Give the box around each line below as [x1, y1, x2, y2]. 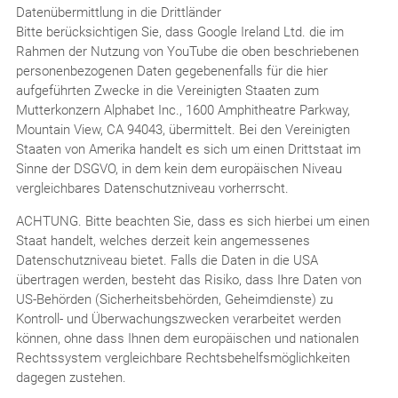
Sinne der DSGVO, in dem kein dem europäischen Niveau [15, 160, 342, 177]
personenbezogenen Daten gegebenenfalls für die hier [15, 62, 328, 79]
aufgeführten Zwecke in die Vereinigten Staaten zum [15, 82, 319, 99]
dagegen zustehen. [15, 369, 126, 386]
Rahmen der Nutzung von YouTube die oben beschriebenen [15, 43, 359, 60]
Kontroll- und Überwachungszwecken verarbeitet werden [15, 310, 341, 327]
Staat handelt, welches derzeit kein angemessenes [15, 232, 310, 249]
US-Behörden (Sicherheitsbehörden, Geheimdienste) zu [15, 291, 333, 307]
